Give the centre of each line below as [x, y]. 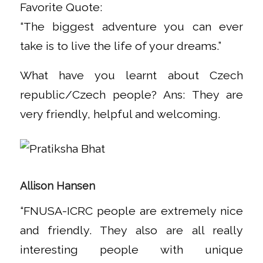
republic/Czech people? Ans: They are [131, 95]
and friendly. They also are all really [131, 230]
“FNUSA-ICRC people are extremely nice [131, 211]
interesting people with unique [131, 249]
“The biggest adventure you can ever [131, 27]
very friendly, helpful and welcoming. [121, 114]
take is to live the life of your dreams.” [120, 46]
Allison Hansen [57, 186]
